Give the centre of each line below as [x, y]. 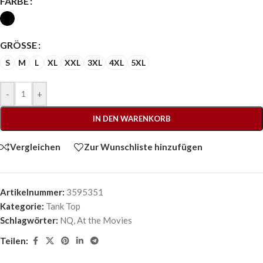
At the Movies [104, 220]
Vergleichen [35, 147]
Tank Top [63, 206]
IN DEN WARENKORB [131, 118]
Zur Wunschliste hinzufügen [143, 147]
